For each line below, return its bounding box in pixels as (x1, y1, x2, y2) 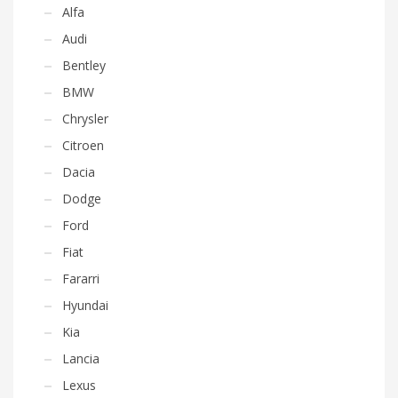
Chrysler (62, 109, 108, 127)
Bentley (62, 56, 106, 74)
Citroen (62, 136, 104, 154)
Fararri (62, 269, 99, 287)
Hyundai (62, 296, 108, 314)
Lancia (62, 349, 99, 367)
